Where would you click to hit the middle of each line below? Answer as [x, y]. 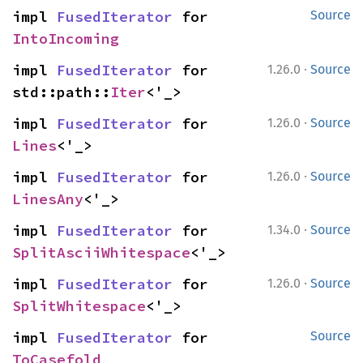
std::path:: [61, 92]
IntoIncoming [66, 38]
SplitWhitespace [79, 306]
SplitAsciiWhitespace [101, 252]
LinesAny [48, 199]
